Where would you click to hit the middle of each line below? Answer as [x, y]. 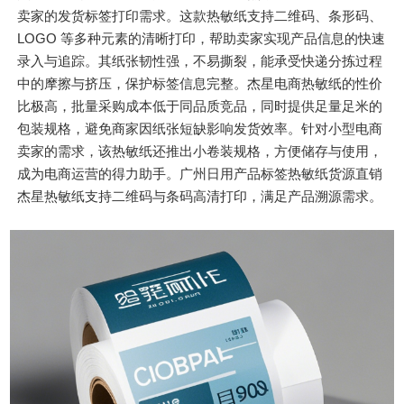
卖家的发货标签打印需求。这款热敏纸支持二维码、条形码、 [200, 15]
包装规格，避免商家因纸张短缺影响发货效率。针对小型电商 [200, 128]
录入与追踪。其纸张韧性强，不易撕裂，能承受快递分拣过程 [200, 60]
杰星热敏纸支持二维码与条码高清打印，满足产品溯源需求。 [200, 196]
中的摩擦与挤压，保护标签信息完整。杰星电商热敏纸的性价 [200, 83]
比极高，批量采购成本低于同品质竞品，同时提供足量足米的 [200, 106]
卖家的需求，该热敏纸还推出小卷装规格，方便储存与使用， [200, 151]
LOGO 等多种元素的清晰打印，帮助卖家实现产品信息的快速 [202, 38]
